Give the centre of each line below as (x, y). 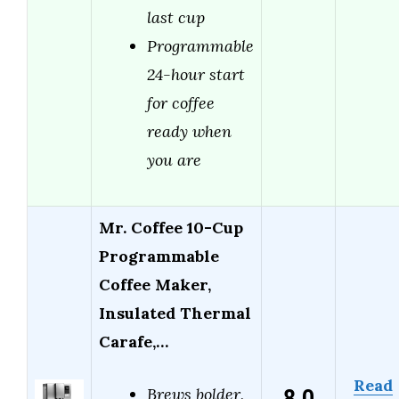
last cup (176, 18)
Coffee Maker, (155, 285)
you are (174, 160)
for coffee (181, 103)
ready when (189, 132)
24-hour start (196, 75)
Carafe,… (134, 342)
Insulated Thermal (175, 313)
